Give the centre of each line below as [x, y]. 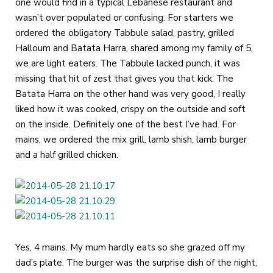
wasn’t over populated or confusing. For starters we [124, 17]
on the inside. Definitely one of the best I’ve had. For [126, 124]
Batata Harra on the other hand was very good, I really [130, 94]
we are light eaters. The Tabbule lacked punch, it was [128, 63]
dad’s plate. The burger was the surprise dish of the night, [136, 262]
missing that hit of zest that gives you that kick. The [124, 78]
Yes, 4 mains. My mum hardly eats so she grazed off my [130, 247]
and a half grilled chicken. [67, 154]
